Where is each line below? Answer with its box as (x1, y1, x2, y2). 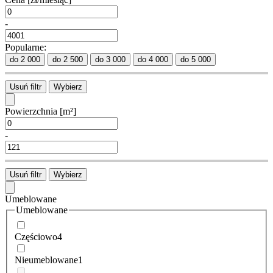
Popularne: (5, 42, 46, 53)
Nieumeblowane (15, 254, 78, 265)
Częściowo (15, 231, 57, 242)
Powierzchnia (5, 106, 60, 117)
